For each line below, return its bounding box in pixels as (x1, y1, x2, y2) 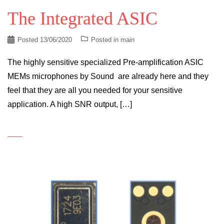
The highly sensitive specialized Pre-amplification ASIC (7, 57, 203, 66)
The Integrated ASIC (7, 8, 157, 28)
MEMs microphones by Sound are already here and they (7, 71, 208, 80)
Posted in (91, 35, 120, 43)
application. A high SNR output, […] (7, 99, 132, 108)
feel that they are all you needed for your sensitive (7, 85, 182, 94)
